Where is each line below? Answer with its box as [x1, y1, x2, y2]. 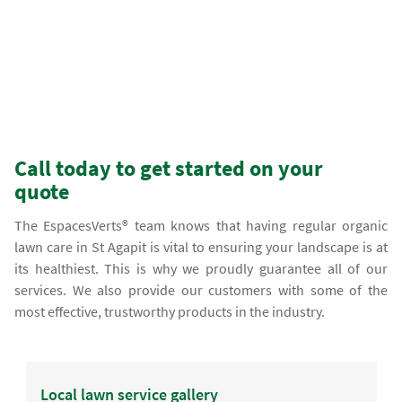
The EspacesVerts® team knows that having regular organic [14, 216, 388, 235]
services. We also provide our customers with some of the [14, 281, 388, 300]
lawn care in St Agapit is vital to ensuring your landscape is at [14, 238, 388, 257]
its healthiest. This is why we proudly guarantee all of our [14, 259, 388, 278]
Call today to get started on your [14, 154, 324, 183]
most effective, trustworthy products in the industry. [14, 302, 326, 321]
